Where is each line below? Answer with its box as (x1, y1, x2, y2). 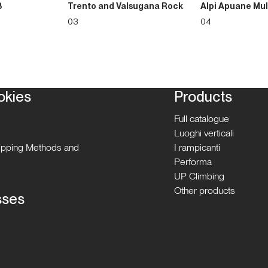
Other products (174, 184, 236, 196)
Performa (174, 156, 212, 167)
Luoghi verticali (174, 127, 234, 139)
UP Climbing (174, 170, 225, 182)
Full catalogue (174, 112, 230, 124)
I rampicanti (174, 141, 221, 153)
